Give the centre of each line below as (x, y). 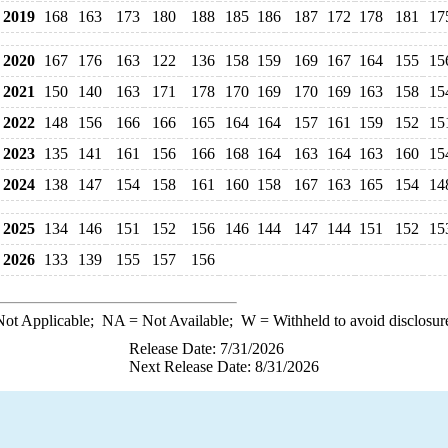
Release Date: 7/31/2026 (206, 348)
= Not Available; (182, 320)
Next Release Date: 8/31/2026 (224, 366)
